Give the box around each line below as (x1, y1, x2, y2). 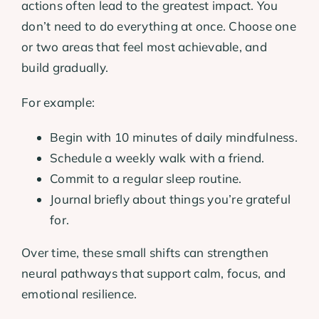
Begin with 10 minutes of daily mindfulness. (50, 129, 298, 145)
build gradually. (21, 59, 109, 75)
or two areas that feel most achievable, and (21, 38, 267, 54)
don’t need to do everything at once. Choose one (21, 18, 296, 33)
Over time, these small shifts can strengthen (21, 244, 269, 260)
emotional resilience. (21, 286, 137, 301)
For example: (21, 94, 95, 110)
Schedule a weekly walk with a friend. (50, 150, 265, 165)
